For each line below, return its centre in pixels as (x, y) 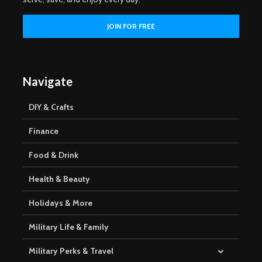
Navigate (48, 82)
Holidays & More (61, 203)
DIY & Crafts (51, 107)
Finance (44, 131)
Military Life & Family (69, 227)
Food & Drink (54, 155)
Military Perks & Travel (71, 251)
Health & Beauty (59, 179)
